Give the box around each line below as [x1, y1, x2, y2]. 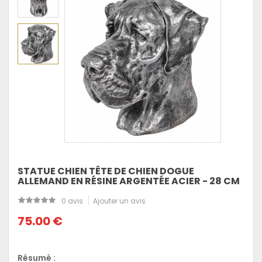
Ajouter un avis [93, 195, 146, 206]
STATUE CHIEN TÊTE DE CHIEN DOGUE [18, 164, 194, 178]
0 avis [61, 195, 83, 206]
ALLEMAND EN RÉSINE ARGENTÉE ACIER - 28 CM [18, 174, 240, 188]
